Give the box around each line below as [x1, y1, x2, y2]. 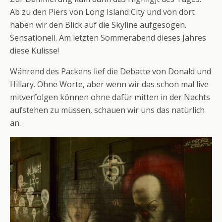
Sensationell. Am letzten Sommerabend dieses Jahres [10, 32, 206, 43]
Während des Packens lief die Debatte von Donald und [10, 65, 211, 77]
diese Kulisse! [10, 45, 59, 56]
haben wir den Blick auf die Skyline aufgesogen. [10, 19, 186, 30]
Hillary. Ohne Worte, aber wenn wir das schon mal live [10, 78, 209, 90]
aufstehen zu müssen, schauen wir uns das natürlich [10, 104, 205, 115]
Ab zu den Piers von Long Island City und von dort [10, 6, 195, 17]
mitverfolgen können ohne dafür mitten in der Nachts [10, 91, 210, 103]
